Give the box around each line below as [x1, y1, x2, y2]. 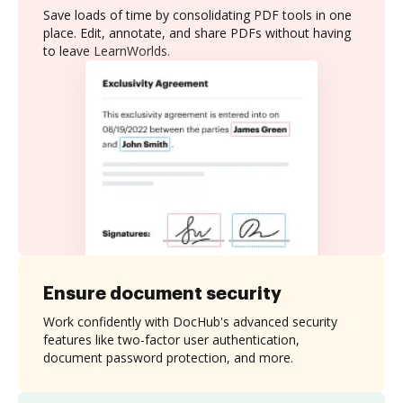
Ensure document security [43, 283, 282, 302]
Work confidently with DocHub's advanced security [43, 312, 337, 330]
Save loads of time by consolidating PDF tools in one [43, 6, 352, 23]
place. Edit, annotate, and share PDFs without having [43, 24, 351, 41]
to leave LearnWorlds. [43, 42, 170, 59]
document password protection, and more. [43, 348, 293, 366]
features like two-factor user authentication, [43, 330, 300, 348]
